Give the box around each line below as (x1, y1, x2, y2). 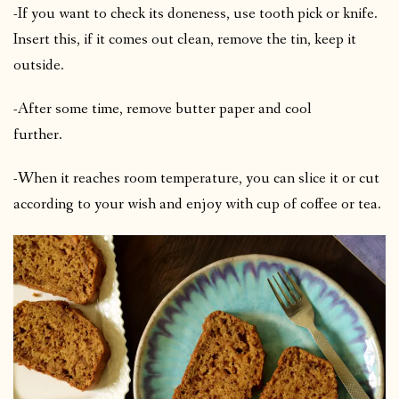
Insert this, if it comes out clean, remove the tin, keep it (13, 28, 356, 50)
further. (13, 124, 126, 145)
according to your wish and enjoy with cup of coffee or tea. (13, 193, 381, 215)
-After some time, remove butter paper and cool (13, 98, 312, 119)
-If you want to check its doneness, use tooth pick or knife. (13, 3, 378, 24)
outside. (13, 54, 64, 76)
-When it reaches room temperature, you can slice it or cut (13, 167, 379, 189)
